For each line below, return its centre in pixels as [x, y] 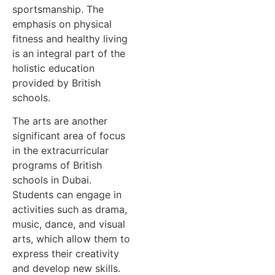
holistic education [53, 68]
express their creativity [66, 254]
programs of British [57, 165]
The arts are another [60, 121]
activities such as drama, [70, 210]
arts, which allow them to [71, 239]
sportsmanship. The [58, 9]
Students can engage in [67, 195]
